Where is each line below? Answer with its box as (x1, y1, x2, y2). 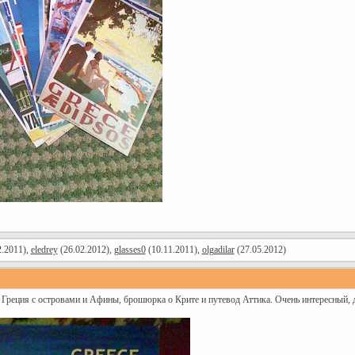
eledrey (30, 244, 58, 255)
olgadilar (201, 244, 235, 255)
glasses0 (113, 244, 146, 255)
